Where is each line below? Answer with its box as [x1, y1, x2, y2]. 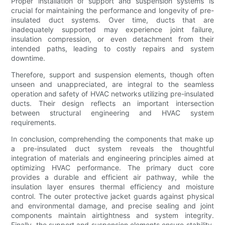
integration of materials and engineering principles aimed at [11, 154, 214, 163]
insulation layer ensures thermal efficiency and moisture [11, 182, 214, 191]
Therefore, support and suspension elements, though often [11, 70, 214, 79]
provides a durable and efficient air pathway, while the [11, 173, 214, 182]
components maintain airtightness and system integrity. [11, 211, 214, 220]
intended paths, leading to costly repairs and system [11, 44, 214, 53]
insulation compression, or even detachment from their [11, 35, 214, 44]
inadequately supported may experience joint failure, [11, 25, 214, 34]
